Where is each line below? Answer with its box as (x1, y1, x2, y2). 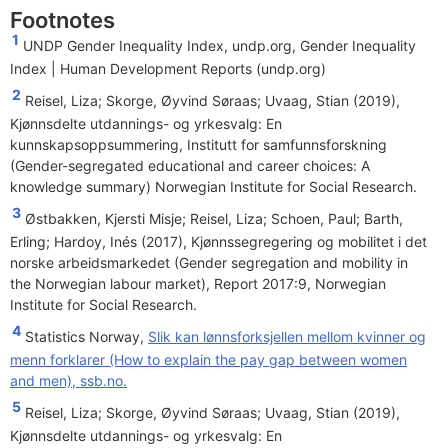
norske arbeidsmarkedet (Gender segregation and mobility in (10, 254, 408, 272)
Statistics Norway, (25, 328, 148, 346)
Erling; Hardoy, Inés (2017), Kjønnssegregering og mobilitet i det (10, 233, 427, 251)
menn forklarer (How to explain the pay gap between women (10, 351, 407, 369)
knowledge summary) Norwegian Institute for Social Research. (10, 178, 417, 196)
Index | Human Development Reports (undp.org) (10, 60, 326, 78)
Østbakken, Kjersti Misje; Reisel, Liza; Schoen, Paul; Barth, (25, 210, 403, 228)
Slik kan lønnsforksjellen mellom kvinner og (148, 328, 426, 346)
